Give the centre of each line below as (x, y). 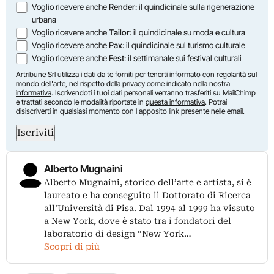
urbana (44, 19)
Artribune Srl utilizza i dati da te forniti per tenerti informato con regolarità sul (136, 74)
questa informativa (175, 102)
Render (122, 6)
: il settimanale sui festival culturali (183, 58)
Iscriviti (35, 132)
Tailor (120, 32)
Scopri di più (72, 246)
